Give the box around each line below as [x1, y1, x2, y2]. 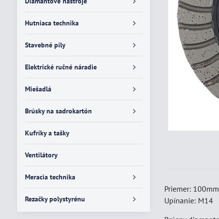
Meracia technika [24, 173, 75, 181]
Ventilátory [24, 151, 58, 159]
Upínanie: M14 [164, 196, 214, 205]
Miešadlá [24, 85, 51, 93]
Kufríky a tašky [24, 129, 69, 137]
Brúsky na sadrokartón [24, 107, 92, 115]
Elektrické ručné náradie [24, 63, 97, 71]
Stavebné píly [24, 41, 66, 49]
